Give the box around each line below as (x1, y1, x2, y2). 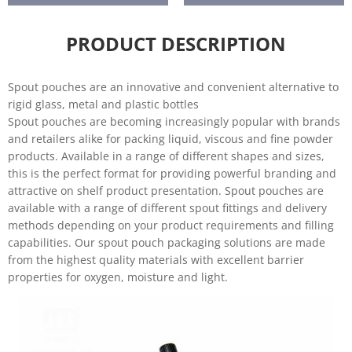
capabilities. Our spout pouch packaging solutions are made (8, 235, 325, 250)
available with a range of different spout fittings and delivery (8, 200, 327, 215)
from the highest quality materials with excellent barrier (8, 252, 304, 267)
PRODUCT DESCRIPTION (66, 31, 286, 57)
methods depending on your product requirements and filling (8, 218, 334, 233)
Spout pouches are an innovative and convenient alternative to (8, 79, 339, 94)
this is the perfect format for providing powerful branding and (8, 166, 336, 181)
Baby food (280, 23, 332, 38)
